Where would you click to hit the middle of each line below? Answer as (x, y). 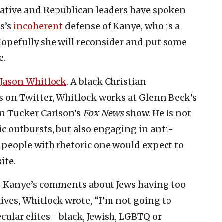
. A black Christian (106, 81)
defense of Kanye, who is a (121, 26)
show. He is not (158, 113)
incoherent (38, 26)
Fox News (103, 113)
